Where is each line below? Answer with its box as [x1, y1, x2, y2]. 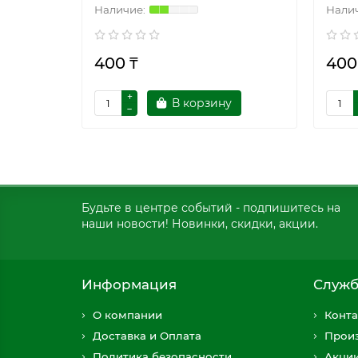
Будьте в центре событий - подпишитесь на [82, 201, 340, 215]
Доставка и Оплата [93, 329, 201, 342]
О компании [93, 308, 162, 321]
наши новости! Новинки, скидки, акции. [82, 217, 318, 231]
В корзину [172, 96, 232, 110]
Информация [82, 276, 177, 292]
